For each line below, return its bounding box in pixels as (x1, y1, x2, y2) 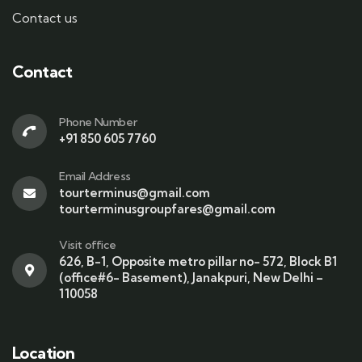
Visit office (59, 238, 116, 253)
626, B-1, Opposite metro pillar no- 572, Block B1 (59, 254, 337, 270)
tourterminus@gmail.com (59, 185, 210, 201)
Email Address (59, 169, 131, 184)
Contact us (12, 10, 78, 27)
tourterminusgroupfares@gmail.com (59, 201, 276, 217)
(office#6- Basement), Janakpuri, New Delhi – (59, 270, 323, 286)
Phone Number (59, 115, 137, 130)
